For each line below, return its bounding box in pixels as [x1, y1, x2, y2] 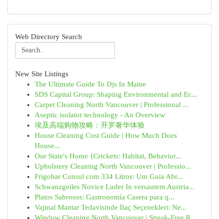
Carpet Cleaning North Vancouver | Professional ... [35, 101, 189, 109]
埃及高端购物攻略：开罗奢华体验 [35, 121, 145, 129]
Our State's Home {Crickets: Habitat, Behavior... [35, 152, 181, 160]
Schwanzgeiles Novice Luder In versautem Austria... [35, 183, 195, 191]
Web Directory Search [15, 33, 82, 41]
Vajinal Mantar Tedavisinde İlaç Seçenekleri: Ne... [35, 203, 187, 211]
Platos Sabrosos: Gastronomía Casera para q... [35, 193, 175, 201]
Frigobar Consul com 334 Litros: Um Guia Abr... [35, 173, 183, 180]
